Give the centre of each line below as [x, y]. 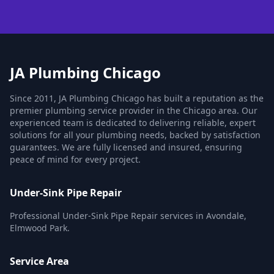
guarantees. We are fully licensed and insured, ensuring [126, 147]
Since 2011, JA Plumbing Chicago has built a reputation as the [137, 98]
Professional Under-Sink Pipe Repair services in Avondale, [128, 216]
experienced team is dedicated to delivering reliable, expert [133, 123]
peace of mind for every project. [75, 159]
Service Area [39, 261]
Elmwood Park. [40, 228]
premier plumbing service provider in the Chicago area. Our [134, 110]
